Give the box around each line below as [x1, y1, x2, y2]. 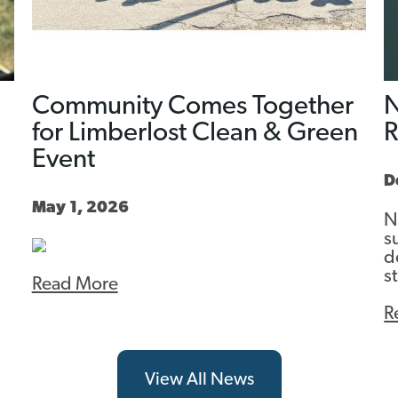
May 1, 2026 [31, 199, 129, 217]
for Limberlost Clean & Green [31, 119, 358, 147]
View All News [144, 370, 254, 389]
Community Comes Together [31, 92, 354, 121]
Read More [31, 275, 118, 294]
